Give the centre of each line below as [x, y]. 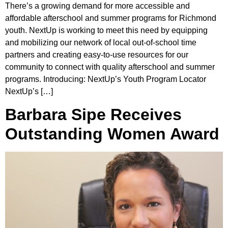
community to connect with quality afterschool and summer [110, 67]
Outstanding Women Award [112, 134]
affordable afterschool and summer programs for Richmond [111, 18]
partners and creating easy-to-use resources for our [97, 54]
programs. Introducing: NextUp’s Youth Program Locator [106, 79]
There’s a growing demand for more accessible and [97, 6]
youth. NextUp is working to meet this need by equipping [106, 30]
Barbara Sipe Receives [93, 115]
